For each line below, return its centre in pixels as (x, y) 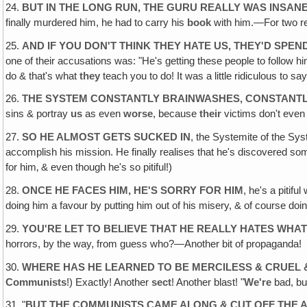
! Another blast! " (208, 282)
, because (176, 114)
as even (103, 114)
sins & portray (38, 114)
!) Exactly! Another (109, 282)
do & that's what (43, 76)
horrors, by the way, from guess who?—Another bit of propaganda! (154, 244)
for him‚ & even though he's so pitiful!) (89, 168)
